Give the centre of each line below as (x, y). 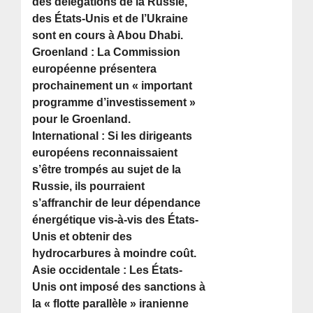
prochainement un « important (112, 86)
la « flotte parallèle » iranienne (111, 304)
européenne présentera (95, 69)
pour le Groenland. (82, 119)
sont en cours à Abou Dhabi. (108, 36)
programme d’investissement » (114, 103)
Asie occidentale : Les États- (108, 270)
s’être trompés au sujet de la (107, 170)
